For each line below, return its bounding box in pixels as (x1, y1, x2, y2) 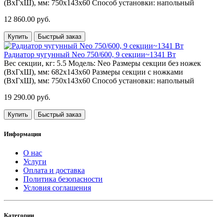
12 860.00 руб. (4, 15, 50, 23)
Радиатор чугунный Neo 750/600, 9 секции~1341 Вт (4, 50, 176, 59)
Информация (4, 130, 41, 138)
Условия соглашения (23, 183, 91, 192)
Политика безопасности (23, 174, 103, 183)
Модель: (68, 59, 95, 67)
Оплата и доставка (23, 166, 85, 174)
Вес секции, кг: (4, 59, 55, 67)
